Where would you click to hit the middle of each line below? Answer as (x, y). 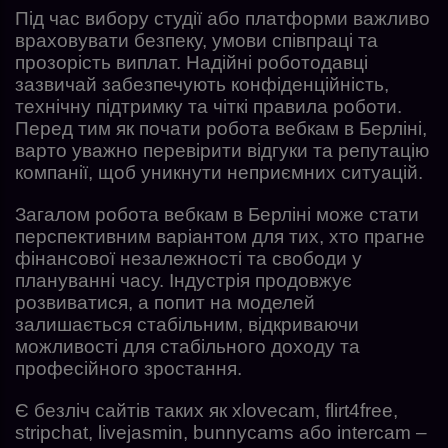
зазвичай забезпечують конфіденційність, (202, 84)
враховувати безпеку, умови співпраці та (196, 40)
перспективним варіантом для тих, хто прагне (220, 236)
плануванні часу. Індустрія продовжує (183, 280)
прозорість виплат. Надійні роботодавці (191, 62)
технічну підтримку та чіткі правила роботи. (208, 106)
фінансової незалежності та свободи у (188, 258)
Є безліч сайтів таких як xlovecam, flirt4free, (206, 410)
